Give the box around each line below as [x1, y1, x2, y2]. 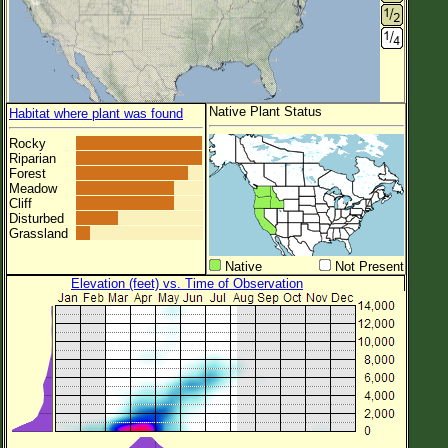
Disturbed [9, 210, 64, 226]
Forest [9, 165, 46, 181]
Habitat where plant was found [9, 105, 183, 121]
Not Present [331, 258, 404, 274]
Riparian [9, 150, 56, 166]
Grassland [9, 225, 68, 241]
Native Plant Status [209, 103, 322, 119]
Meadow [9, 180, 57, 196]
